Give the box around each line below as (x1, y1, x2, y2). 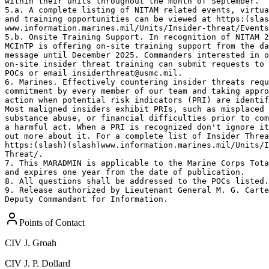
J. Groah (24, 237, 56, 248)
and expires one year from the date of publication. (5, 167, 250, 177)
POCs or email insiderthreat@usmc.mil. (5, 68, 192, 77)
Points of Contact (19, 217, 85, 228)
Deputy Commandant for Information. (5, 194, 168, 204)
